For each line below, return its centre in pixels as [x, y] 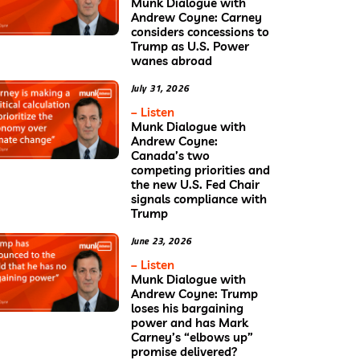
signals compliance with [199, 198]
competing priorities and [200, 170]
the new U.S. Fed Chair [195, 184]
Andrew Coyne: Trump [194, 293]
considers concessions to [200, 31]
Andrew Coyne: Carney [196, 17]
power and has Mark [190, 322]
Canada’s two [170, 155]
